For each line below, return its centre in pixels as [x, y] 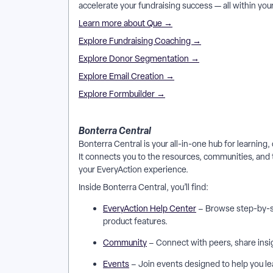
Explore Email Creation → [126, 76]
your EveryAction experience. [134, 169]
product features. [136, 221]
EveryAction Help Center [150, 208]
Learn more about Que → [126, 23]
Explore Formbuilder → [122, 94]
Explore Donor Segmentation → [139, 58]
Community [125, 243]
